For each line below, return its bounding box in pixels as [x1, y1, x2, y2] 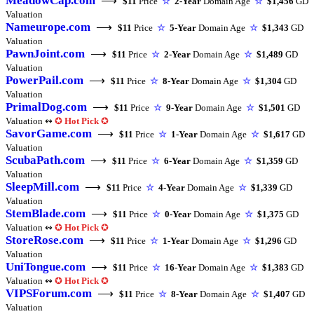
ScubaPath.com [6, 153, 85, 168]
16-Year [165, 262, 196, 273]
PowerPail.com [6, 74, 83, 88]
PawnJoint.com [6, 47, 85, 61]
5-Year [170, 22, 196, 34]
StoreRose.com [6, 233, 83, 247]
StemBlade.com [6, 207, 86, 221]
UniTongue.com [6, 260, 86, 274]
